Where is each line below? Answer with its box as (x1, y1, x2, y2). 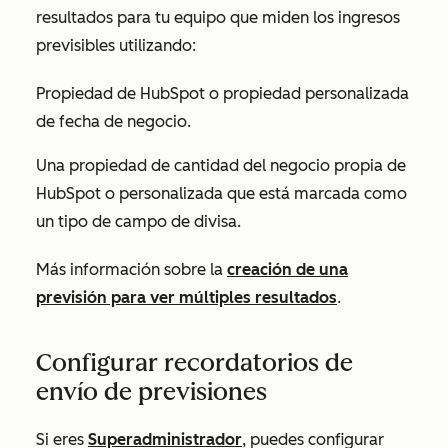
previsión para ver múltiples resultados (36, 288, 337, 307)
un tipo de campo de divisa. (36, 212, 241, 231)
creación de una (227, 260, 348, 279)
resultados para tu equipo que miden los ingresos (36, 8, 400, 27)
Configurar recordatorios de (36, 348, 353, 377)
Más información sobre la (36, 260, 227, 279)
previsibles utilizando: (36, 36, 196, 55)
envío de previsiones (36, 377, 267, 406)
